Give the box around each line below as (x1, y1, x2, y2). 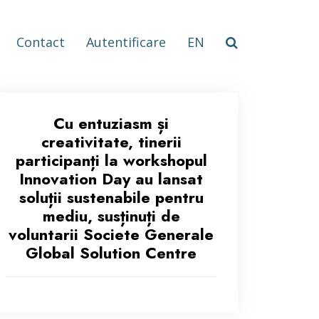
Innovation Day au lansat (19, 167, 203, 190)
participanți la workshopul (15, 149, 207, 172)
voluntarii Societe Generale (9, 223, 214, 246)
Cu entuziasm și (53, 112, 169, 135)
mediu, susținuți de (42, 204, 180, 227)
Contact (16, 33, 65, 51)
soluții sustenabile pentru (19, 186, 204, 209)
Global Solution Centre (26, 241, 197, 264)
